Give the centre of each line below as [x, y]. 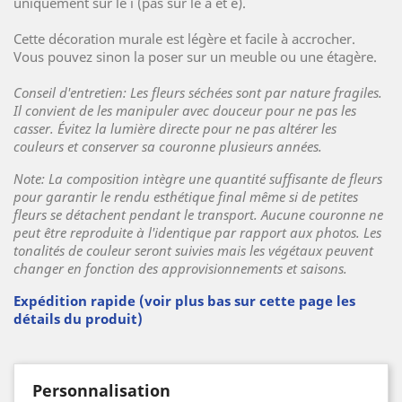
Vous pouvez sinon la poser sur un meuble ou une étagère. [195, 57]
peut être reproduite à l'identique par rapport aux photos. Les [197, 232]
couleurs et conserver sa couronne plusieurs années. [168, 146]
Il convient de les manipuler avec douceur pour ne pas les [185, 110]
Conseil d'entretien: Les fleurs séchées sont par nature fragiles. [198, 92]
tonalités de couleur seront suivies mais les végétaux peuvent [193, 250]
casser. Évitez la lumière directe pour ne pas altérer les [175, 128]
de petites [330, 197]
